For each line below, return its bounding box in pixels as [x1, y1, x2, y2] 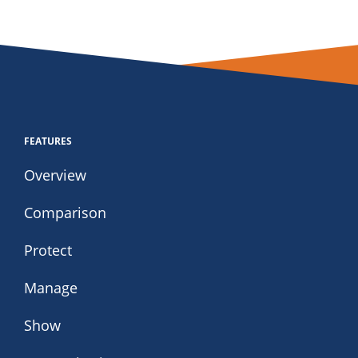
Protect [24, 241, 72, 260]
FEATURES [24, 134, 72, 148]
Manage [24, 278, 78, 297]
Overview [24, 165, 86, 185]
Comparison [24, 203, 106, 222]
